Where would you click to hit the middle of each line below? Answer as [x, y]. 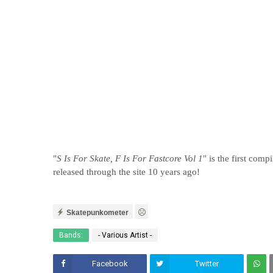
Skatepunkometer [97, 212]
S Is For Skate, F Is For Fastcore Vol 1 [130, 158]
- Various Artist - [125, 235]
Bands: [71, 235]
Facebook [110, 264]
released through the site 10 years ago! [126, 172]
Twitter [207, 264]
